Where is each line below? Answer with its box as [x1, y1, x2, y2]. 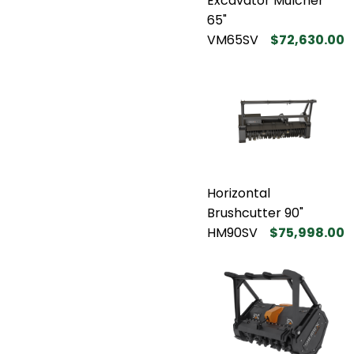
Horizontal [207, 183, 270, 202]
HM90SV [207, 223, 258, 242]
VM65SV [207, 30, 258, 49]
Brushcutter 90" [207, 203, 303, 222]
